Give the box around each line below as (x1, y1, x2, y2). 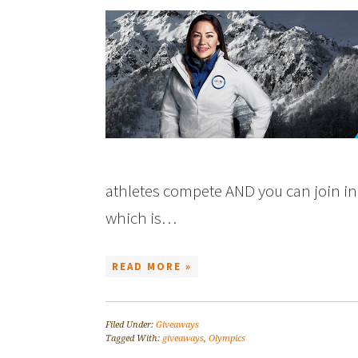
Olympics (209, 333, 245, 344)
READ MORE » (112, 260, 192, 273)
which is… (105, 207, 177, 229)
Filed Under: (105, 320, 156, 330)
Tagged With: (105, 333, 162, 344)
